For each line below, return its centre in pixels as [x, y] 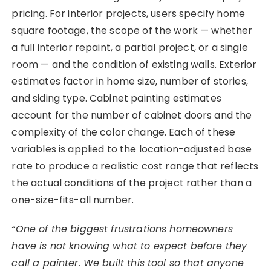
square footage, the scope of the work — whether [132, 31]
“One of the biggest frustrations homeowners [122, 229]
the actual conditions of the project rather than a [132, 183]
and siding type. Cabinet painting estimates [116, 99]
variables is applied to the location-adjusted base [132, 149]
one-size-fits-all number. [73, 200]
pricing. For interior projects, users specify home [128, 14]
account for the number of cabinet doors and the [132, 116]
